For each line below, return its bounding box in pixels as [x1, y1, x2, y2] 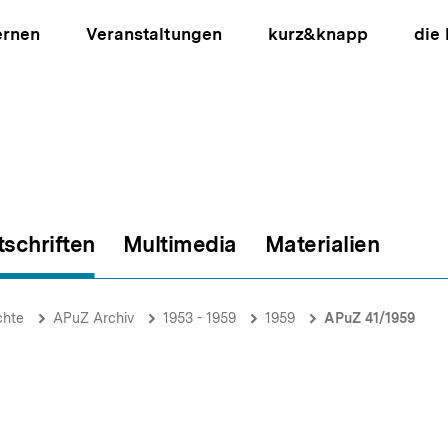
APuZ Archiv [53, 310, 134, 326]
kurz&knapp [267, 24, 368, 44]
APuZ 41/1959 [324, 310, 415, 326]
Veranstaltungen [86, 24, 222, 44]
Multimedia [122, 231, 237, 257]
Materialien [264, 231, 379, 257]
